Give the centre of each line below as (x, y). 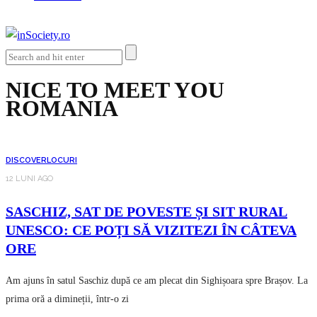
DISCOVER (26, 160)
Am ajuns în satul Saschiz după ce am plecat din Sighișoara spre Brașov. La (157, 280)
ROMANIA (62, 109)
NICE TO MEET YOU (115, 90)
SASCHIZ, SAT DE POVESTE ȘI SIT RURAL (146, 211)
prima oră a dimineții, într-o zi (67, 299)
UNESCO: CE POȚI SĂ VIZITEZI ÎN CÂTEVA (151, 230)
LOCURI (62, 160)
